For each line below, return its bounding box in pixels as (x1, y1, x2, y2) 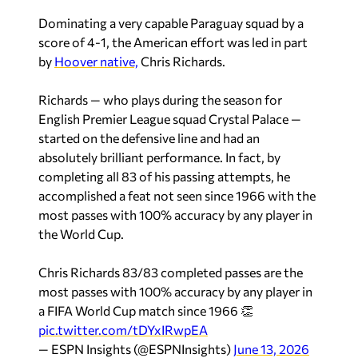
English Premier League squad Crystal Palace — (38, 111, 301, 127)
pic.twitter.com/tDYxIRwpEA (38, 322, 208, 338)
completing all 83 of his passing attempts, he (38, 169, 290, 185)
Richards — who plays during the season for (38, 92, 282, 108)
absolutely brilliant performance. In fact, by (38, 149, 280, 165)
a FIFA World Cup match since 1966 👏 (38, 303, 253, 319)
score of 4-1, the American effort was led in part (38, 34, 308, 50)
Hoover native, (54, 54, 138, 70)
